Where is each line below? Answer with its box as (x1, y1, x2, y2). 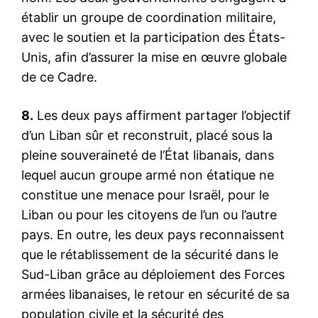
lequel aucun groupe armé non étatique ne (21, 167, 274, 182)
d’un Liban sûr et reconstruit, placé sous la (21, 127, 273, 143)
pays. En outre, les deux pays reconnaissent (21, 226, 285, 242)
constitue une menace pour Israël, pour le (21, 187, 269, 202)
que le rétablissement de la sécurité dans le (21, 246, 278, 262)
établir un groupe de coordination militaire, (21, 9, 276, 25)
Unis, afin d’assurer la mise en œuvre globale (21, 49, 287, 65)
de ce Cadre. (21, 69, 97, 84)
